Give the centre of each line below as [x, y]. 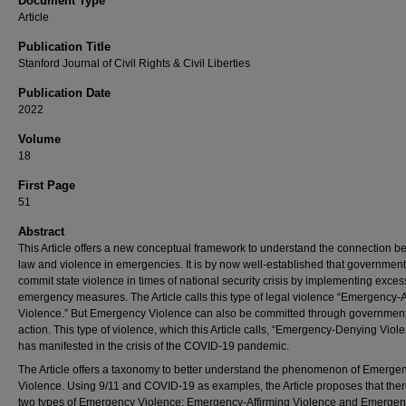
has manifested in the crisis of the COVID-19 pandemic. [154, 346]
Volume [39, 139]
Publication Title [64, 47]
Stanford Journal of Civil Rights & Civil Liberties [134, 63]
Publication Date [64, 93]
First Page [47, 185]
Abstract [41, 232]
